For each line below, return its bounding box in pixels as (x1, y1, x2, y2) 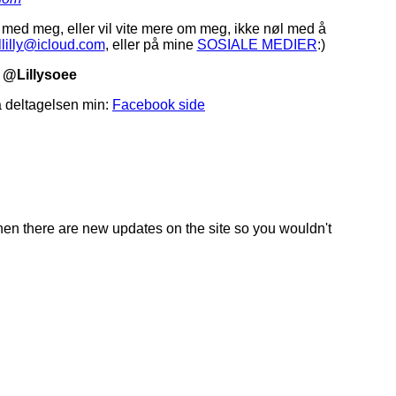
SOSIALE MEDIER (196, 37, 317, 53)
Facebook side (112, 97, 205, 113)
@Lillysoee (2, 67, 77, 83)
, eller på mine (104, 37, 197, 53)
